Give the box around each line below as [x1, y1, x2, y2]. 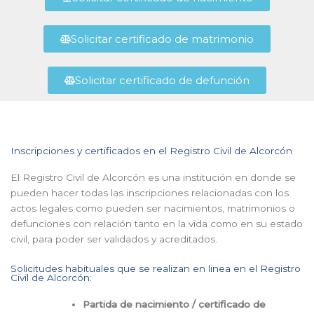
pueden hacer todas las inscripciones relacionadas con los [11, 186, 289, 198]
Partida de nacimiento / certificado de [82, 298, 266, 310]
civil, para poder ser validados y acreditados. [11, 233, 217, 245]
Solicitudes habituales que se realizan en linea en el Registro [11, 262, 301, 274]
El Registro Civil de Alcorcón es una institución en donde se [11, 171, 296, 183]
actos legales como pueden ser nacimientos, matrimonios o [11, 202, 295, 214]
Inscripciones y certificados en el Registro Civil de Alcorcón [11, 144, 292, 156]
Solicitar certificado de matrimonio [71, 32, 254, 46]
